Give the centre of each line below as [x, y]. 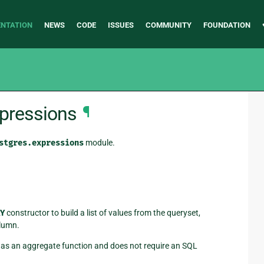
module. [99, 142]
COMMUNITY [168, 25]
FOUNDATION [227, 25]
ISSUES [121, 25]
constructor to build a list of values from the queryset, [103, 213]
